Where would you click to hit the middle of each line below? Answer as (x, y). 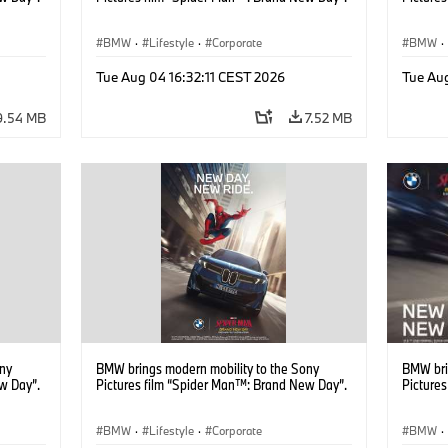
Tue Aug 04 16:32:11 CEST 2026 (190, 76)
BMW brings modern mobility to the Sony (207, 368)
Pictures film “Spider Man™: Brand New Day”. (221, 384)
